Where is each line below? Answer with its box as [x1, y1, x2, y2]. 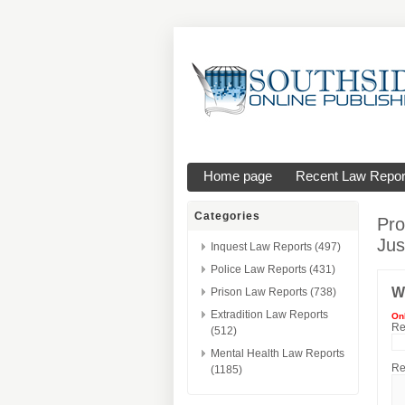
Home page [203, 169, 272, 184]
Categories [194, 210, 260, 222]
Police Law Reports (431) [211, 263, 335, 276]
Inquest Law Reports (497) [211, 240, 341, 253]
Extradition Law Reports [211, 308, 328, 321]
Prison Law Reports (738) [211, 286, 336, 298]
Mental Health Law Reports [211, 347, 344, 360]
